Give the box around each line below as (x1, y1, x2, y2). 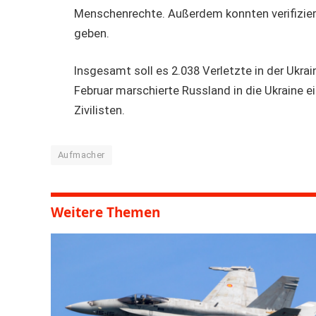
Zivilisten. (74, 104, 126, 118)
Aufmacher (58, 150, 105, 161)
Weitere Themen (51, 203, 160, 222)
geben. (74, 26, 110, 40)
